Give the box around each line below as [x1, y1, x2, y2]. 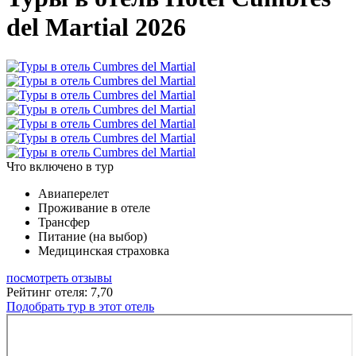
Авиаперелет [38, 186, 109, 200]
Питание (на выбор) [38, 229, 147, 243]
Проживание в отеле [38, 200, 150, 215]
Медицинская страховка [38, 243, 169, 257]
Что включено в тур [6, 159, 114, 173]
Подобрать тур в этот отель [6, 299, 154, 313]
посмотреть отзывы [6, 270, 112, 284]
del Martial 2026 [6, 13, 186, 42]
